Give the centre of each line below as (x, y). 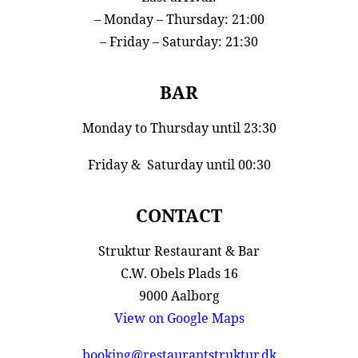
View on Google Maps (179, 318)
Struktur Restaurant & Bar (179, 251)
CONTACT (179, 215)
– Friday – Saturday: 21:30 (179, 42)
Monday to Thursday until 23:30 (179, 128)
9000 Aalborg (179, 296)
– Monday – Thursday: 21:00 (179, 19)
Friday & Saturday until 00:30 (179, 165)
